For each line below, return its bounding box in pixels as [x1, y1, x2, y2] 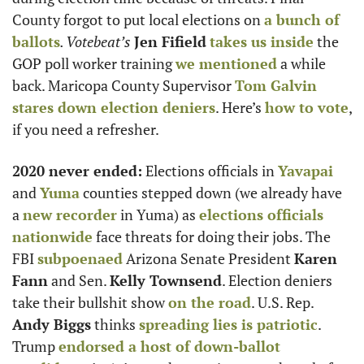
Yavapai [278, 161, 333, 180]
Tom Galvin [235, 76, 317, 95]
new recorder [23, 205, 117, 224]
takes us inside [210, 32, 314, 51]
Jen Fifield [134, 32, 206, 51]
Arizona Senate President [123, 249, 294, 268]
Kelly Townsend [110, 271, 222, 290]
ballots [12, 32, 60, 51]
